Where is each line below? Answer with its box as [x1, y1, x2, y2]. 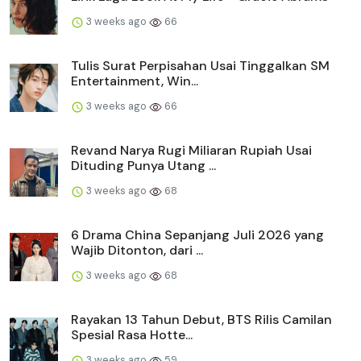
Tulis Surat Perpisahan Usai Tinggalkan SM [71, 57, 330, 75]
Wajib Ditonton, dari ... [71, 242, 203, 259]
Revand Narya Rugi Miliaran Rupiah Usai [71, 142, 312, 160]
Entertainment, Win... [71, 73, 198, 90]
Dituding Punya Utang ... [71, 157, 216, 175]
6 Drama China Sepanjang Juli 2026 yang [71, 226, 324, 244]
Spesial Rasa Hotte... [71, 326, 193, 344]
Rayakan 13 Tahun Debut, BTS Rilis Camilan [71, 311, 332, 329]
